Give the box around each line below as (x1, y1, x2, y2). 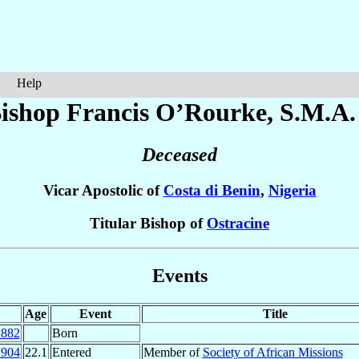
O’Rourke (155, 98, 267, 127)
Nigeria (268, 182, 317, 200)
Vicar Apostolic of (42, 182, 163, 200)
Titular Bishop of (90, 215, 207, 232)
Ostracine (207, 215, 269, 232)
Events (151, 264, 208, 286)
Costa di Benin (163, 182, 260, 200)
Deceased (142, 144, 217, 166)
